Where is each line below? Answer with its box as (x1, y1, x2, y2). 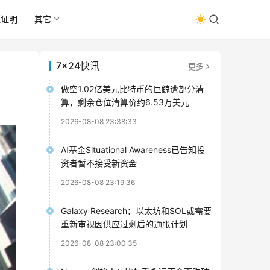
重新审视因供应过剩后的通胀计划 (61, 219, 187, 229)
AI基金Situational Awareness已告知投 (61, 145, 205, 155)
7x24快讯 (56, 60, 99, 72)
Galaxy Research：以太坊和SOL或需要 (61, 206, 212, 216)
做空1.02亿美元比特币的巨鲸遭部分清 (61, 84, 204, 94)
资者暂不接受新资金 (61, 158, 137, 168)
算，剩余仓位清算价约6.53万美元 (61, 97, 189, 107)
